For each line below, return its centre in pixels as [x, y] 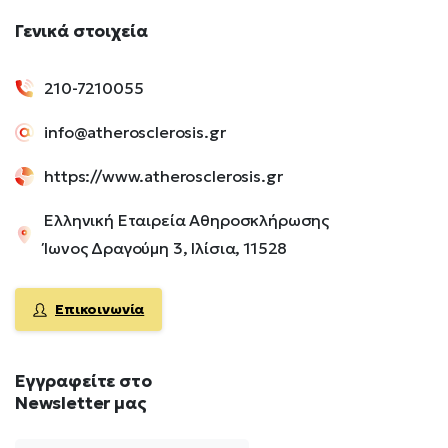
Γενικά [42, 31]
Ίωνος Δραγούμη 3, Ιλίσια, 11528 [166, 248]
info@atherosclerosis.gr [135, 132]
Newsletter [63, 403]
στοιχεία [110, 31]
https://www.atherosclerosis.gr [163, 176]
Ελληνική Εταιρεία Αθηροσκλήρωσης [187, 220]
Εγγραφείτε [65, 380]
